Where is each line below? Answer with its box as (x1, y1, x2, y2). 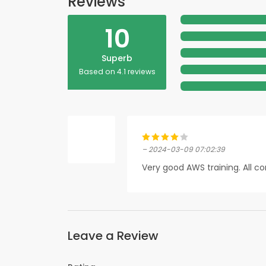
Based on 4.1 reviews (78, 66, 156, 77)
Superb (102, 52, 132, 65)
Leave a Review (68, 227, 159, 245)
